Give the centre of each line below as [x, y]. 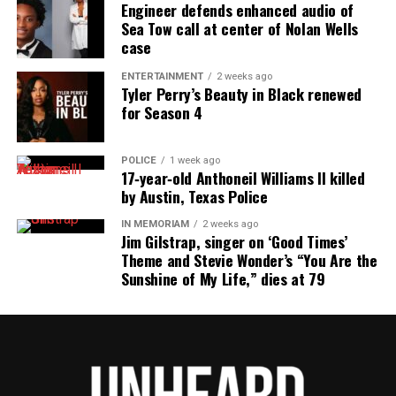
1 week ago [194, 160]
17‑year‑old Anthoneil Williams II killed [243, 177]
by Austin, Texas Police [194, 196]
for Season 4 [161, 112]
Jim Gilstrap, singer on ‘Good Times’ [234, 241]
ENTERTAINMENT [162, 76]
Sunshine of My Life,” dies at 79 [223, 278]
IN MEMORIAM [155, 224]
